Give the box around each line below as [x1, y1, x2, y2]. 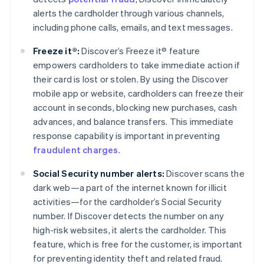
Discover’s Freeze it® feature [80, 45, 200, 57]
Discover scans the [164, 167, 245, 180]
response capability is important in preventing [33, 130, 220, 142]
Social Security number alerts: [33, 167, 164, 180]
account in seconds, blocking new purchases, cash [33, 101, 237, 114]
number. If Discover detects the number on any [33, 210, 225, 222]
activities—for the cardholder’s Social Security [33, 196, 222, 208]
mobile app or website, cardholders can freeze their [33, 87, 244, 100]
